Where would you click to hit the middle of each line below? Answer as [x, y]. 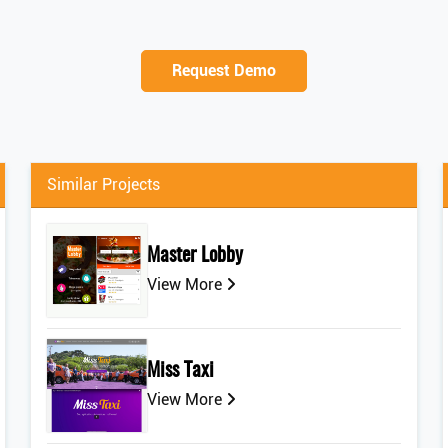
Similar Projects [104, 184]
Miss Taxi [181, 371]
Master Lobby [195, 256]
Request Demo [224, 70]
